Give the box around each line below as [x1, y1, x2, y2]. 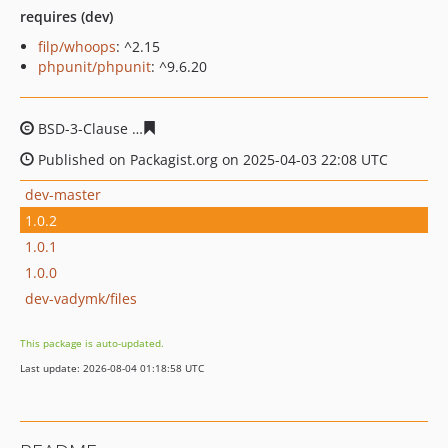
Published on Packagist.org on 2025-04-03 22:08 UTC [34, 150, 388, 169]
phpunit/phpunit [38, 57, 151, 76]
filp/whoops [38, 37, 116, 56]
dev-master [25, 184, 101, 204]
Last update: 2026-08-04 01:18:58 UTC [20, 361, 204, 375]
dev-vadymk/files [25, 288, 137, 308]
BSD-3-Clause [34, 119, 132, 138]
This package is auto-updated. [20, 336, 164, 350]
